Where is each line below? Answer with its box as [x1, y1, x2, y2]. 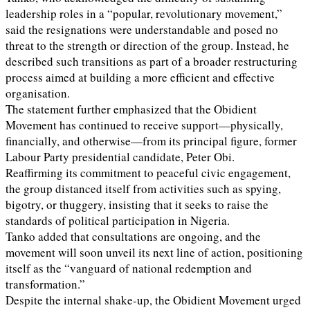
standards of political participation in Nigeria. [6, 212, 230, 229]
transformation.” [6, 276, 85, 293]
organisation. [6, 85, 70, 102]
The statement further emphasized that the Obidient [6, 101, 257, 118]
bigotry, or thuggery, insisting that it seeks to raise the [6, 197, 268, 213]
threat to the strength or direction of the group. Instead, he [6, 37, 289, 54]
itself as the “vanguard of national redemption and [6, 260, 252, 277]
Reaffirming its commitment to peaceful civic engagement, [6, 165, 291, 181]
